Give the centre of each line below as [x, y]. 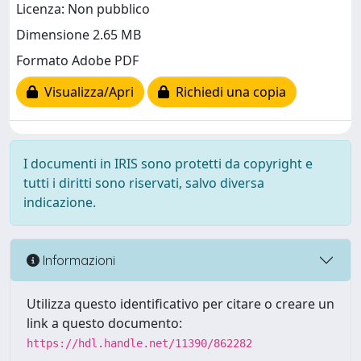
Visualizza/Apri [86, 92]
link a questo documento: [104, 323]
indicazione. [60, 202]
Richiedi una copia [228, 92]
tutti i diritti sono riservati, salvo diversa [144, 183]
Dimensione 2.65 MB [79, 35]
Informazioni [77, 260]
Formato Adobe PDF [77, 61]
